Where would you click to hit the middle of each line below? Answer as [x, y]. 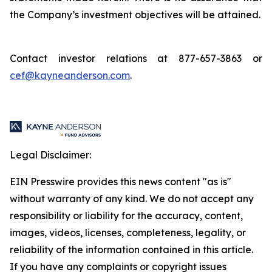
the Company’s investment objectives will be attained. [135, 15]
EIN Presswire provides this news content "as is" [121, 182]
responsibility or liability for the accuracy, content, [126, 216]
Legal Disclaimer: [50, 155]
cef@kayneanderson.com [70, 75]
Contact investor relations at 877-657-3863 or [136, 58]
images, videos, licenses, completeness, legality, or [128, 233]
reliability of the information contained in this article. [131, 250]
